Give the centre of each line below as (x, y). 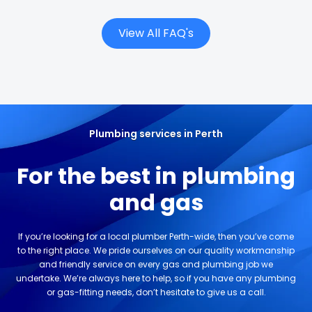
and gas (156, 202)
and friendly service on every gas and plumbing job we (156, 264)
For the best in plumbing (156, 176)
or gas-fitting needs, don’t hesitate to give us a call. (156, 292)
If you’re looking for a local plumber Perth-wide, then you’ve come (156, 236)
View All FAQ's (156, 33)
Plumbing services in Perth (156, 134)
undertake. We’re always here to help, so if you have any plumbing (156, 278)
